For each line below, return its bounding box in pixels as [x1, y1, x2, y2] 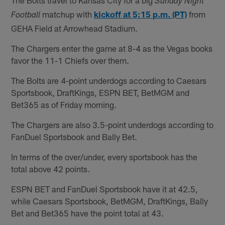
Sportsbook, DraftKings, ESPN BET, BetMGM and [11, 87, 190, 97]
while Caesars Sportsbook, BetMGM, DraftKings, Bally [11, 195, 208, 206]
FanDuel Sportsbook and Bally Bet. [11, 131, 138, 142]
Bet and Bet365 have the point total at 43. [11, 207, 164, 218]
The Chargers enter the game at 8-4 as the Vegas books [11, 43, 213, 53]
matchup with [40, 9, 94, 19]
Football [11, 11, 41, 20]
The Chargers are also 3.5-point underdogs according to [11, 119, 214, 130]
